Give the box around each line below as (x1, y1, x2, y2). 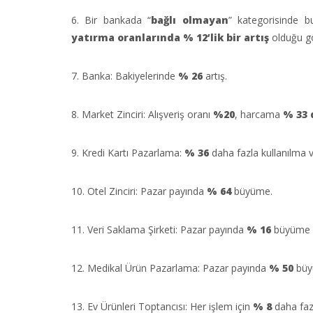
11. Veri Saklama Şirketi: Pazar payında (71, 223, 247, 236)
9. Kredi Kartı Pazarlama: (71, 146, 184, 159)
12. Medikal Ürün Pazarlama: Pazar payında (71, 261, 269, 275)
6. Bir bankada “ (71, 13, 152, 27)
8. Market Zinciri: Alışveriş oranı (71, 108, 213, 121)
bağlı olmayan (151, 13, 228, 27)
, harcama (235, 108, 283, 121)
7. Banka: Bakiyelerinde (71, 69, 178, 82)
